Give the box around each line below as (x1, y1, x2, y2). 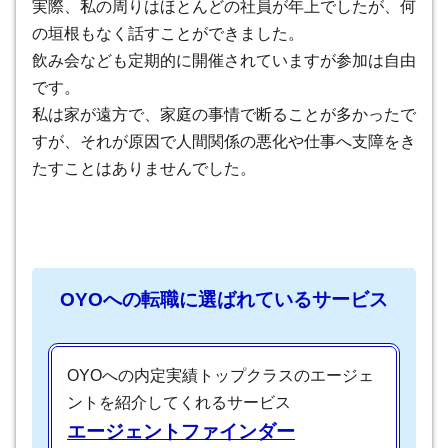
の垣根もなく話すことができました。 (32, 24, 304, 42)
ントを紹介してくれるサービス (67, 394, 291, 412)
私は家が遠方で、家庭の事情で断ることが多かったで (32, 105, 416, 123)
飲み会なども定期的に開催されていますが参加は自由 (32, 51, 416, 69)
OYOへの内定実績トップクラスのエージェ (67, 367, 374, 385)
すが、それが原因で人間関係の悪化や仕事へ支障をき (32, 132, 416, 150)
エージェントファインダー (67, 421, 295, 443)
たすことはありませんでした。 (32, 159, 256, 177)
